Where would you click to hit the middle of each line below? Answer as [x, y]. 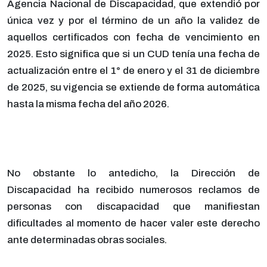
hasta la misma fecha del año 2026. [88, 104]
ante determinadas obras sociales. [87, 240]
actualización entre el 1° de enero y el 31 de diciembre [133, 71]
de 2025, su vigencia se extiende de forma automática [133, 88]
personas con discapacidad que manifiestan [133, 207]
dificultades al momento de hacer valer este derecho [133, 223]
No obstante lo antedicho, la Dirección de [133, 173]
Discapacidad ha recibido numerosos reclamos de [133, 190]
